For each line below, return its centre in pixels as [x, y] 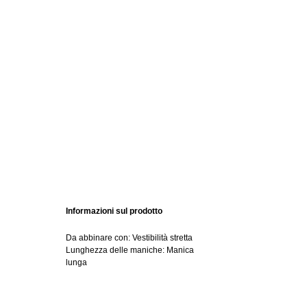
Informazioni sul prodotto [114, 211]
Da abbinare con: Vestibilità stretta [129, 238]
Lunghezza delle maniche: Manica [130, 250]
